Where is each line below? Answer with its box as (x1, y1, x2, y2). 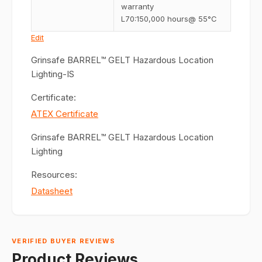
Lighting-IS (31, 68, 74, 80)
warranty (121, 2, 154, 11)
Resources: (31, 169, 77, 180)
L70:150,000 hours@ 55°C (121, 14, 217, 23)
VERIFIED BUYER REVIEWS (12, 237, 116, 245)
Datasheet (31, 185, 73, 196)
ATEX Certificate (31, 108, 98, 119)
